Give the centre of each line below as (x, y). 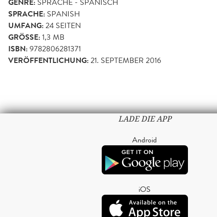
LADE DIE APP (145, 119)
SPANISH (63, 14)
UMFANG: (26, 25)
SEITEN (67, 25)
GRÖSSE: (23, 37)
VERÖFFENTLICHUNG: (48, 60)
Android (145, 139)
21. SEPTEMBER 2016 (126, 60)
